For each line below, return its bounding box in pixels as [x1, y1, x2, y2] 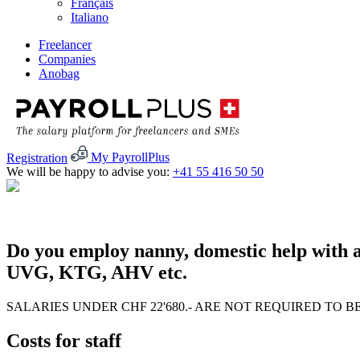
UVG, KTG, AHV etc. [6, 262, 187, 284]
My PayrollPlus [87, 150, 170, 165]
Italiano [71, 10, 108, 24]
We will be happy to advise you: [6, 165, 173, 179]
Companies [39, 51, 96, 66]
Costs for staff [6, 329, 121, 351]
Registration [6, 150, 67, 165]
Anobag [39, 66, 80, 80]
